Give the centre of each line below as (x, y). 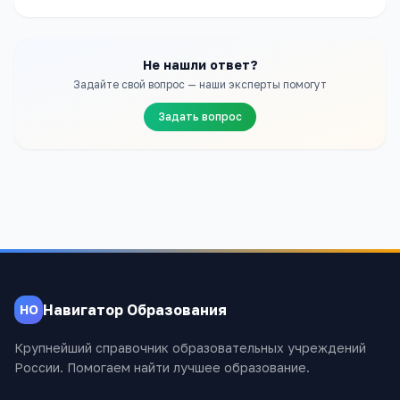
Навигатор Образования (135, 309)
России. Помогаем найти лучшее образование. (162, 367)
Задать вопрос (200, 117)
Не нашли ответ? (200, 65)
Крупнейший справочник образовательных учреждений (190, 348)
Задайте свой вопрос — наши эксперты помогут (200, 84)
